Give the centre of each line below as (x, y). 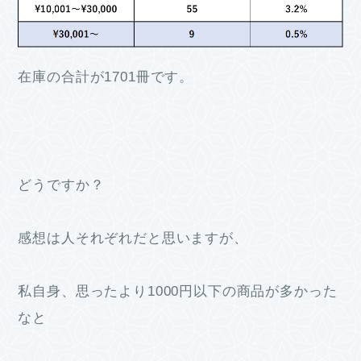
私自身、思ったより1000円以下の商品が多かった (178, 291)
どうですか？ (61, 185)
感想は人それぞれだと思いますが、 (133, 238)
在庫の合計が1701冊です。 (106, 77)
